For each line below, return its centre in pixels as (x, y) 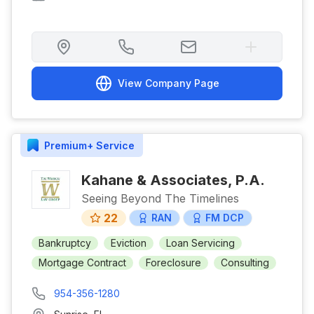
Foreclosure (173, 262)
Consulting (245, 262)
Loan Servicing (200, 243)
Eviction (129, 243)
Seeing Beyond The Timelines (160, 198)
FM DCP (225, 218)
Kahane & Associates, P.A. (173, 180)
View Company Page (168, 83)
